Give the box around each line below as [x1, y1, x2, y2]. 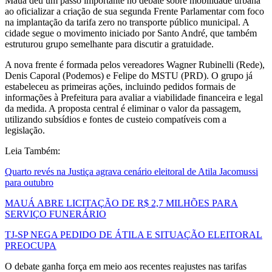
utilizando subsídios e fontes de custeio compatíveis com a [5, 114, 226, 125]
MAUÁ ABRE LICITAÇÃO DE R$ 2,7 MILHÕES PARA [5, 198, 238, 209]
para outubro [5, 177, 53, 188]
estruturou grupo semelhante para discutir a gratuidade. [5, 39, 214, 50]
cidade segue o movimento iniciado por [5, 28, 157, 39]
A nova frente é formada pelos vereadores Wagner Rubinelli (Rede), [5, 59, 265, 70]
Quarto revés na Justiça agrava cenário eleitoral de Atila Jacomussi [5, 166, 258, 177]
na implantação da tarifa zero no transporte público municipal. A [5, 17, 249, 28]
